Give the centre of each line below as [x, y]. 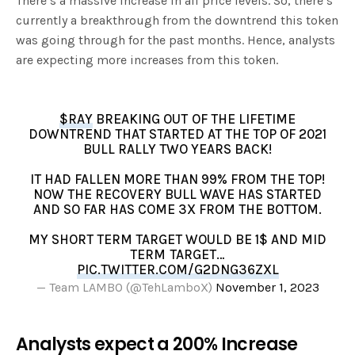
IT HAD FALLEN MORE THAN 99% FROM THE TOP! [177, 179]
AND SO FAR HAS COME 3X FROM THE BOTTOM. [177, 209]
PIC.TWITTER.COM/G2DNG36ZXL [177, 269]
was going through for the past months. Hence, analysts [176, 40]
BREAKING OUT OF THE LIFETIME [194, 118]
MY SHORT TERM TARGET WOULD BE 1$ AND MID [177, 239]
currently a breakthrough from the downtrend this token [177, 20]
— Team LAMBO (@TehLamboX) [126, 287]
